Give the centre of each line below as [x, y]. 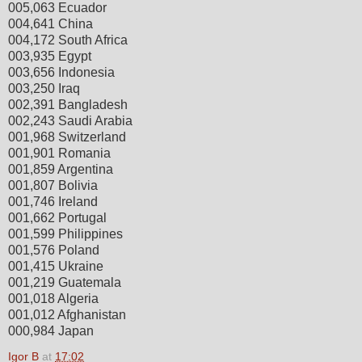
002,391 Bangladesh [68, 104]
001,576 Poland [54, 250]
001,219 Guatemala [65, 282]
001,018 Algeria [53, 298]
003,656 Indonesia [61, 72]
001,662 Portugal [57, 217]
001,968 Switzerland [67, 137]
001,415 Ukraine [56, 266]
